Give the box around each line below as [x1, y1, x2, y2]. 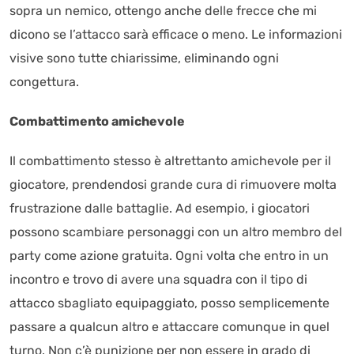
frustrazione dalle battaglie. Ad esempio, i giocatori [9, 201, 310, 216]
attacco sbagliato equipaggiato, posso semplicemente [9, 296, 330, 311]
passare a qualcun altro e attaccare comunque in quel [9, 319, 330, 334]
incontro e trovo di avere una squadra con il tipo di [9, 272, 307, 287]
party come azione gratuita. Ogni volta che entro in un [9, 248, 329, 263]
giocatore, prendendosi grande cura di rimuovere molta [9, 177, 337, 192]
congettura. [9, 74, 79, 89]
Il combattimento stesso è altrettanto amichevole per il [9, 153, 331, 168]
